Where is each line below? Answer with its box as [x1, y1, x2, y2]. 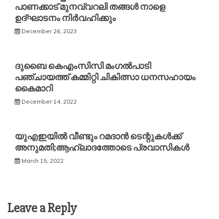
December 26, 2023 [22, 27, 77, 35]
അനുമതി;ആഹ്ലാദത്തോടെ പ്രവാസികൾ [15, 142, 189, 153]
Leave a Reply [7, 200, 77, 216]
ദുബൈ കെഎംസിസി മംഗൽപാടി [15, 60, 151, 71]
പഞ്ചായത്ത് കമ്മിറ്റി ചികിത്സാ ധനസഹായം [15, 71, 196, 83]
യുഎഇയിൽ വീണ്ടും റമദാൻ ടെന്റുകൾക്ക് [15, 131, 181, 142]
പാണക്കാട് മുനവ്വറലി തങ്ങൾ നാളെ [15, 1, 165, 12]
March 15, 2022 [22, 156, 64, 164]
